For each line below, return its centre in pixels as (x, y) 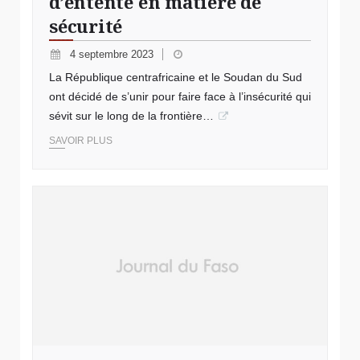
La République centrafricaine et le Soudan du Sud (176, 77)
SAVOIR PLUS (81, 141)
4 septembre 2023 (114, 54)
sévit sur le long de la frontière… (131, 116)
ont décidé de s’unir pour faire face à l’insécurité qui (180, 96)
